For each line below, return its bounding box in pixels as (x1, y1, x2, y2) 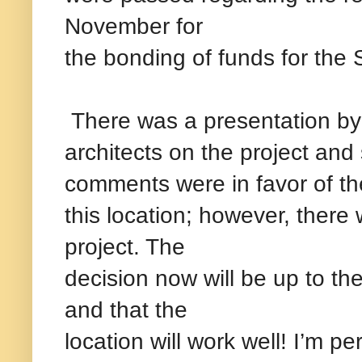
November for (65, 12, 203, 39)
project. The (65, 233, 185, 259)
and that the (65, 296, 187, 322)
